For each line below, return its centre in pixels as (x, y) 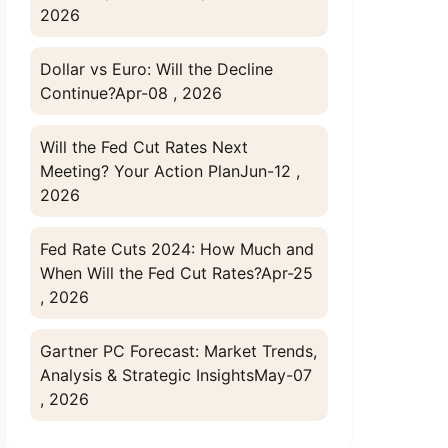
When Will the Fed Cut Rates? (151, 273)
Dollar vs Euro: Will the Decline (157, 69)
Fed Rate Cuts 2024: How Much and (177, 249)
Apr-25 (287, 273)
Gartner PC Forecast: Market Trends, (179, 351)
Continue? (78, 93)
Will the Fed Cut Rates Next (144, 147)
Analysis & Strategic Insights (147, 375)
